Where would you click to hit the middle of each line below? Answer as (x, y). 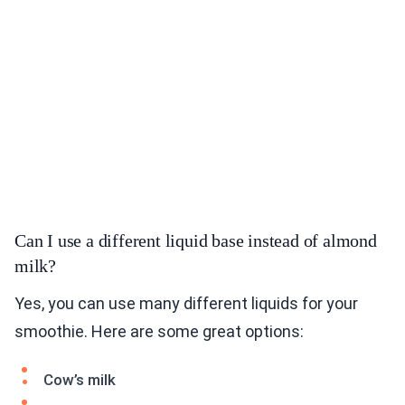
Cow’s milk (80, 380)
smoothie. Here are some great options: (159, 332)
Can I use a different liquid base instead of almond (196, 241)
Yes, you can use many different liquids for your (186, 304)
